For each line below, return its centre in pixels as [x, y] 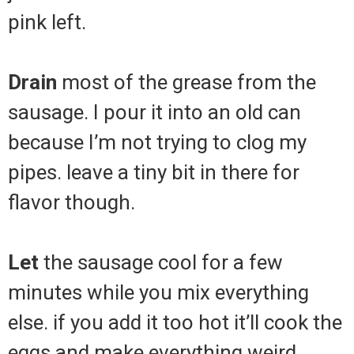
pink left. [47, 23]
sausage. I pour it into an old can [154, 113]
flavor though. [72, 203]
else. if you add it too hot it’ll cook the [175, 323]
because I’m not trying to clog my [157, 143]
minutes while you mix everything [158, 293]
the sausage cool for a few [161, 263]
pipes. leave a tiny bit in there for [154, 173]
